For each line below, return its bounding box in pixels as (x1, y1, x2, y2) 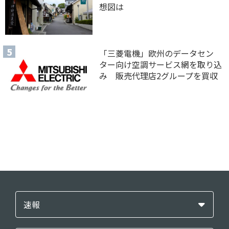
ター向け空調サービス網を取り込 (99, 58, 222, 71)
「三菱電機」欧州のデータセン (99, 47, 214, 60)
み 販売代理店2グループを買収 (99, 70, 218, 82)
